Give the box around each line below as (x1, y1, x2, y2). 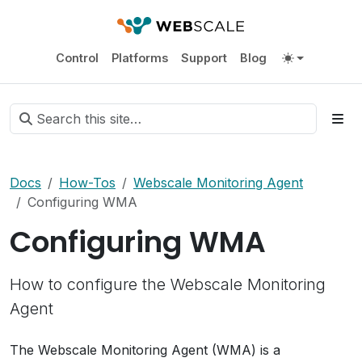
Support (180, 50, 227, 65)
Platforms (111, 50, 168, 65)
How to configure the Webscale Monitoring (10, 275, 326, 294)
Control (55, 50, 99, 65)
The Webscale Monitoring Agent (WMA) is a (10, 342, 280, 358)
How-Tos (59, 175, 116, 191)
